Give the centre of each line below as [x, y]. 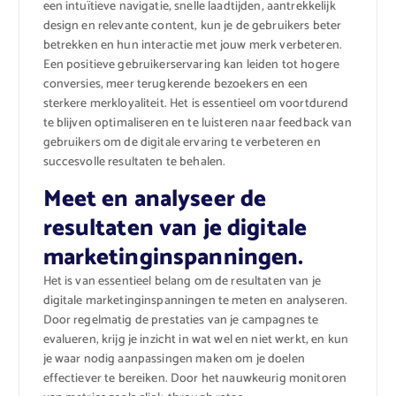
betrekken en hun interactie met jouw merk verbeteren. [192, 45]
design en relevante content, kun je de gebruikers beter [192, 26]
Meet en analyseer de [155, 199]
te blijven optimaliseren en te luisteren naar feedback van [197, 123]
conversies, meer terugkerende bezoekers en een [175, 84]
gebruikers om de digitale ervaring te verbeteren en [182, 142]
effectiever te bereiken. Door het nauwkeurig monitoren [195, 378]
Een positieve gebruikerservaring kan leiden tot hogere [191, 65]
